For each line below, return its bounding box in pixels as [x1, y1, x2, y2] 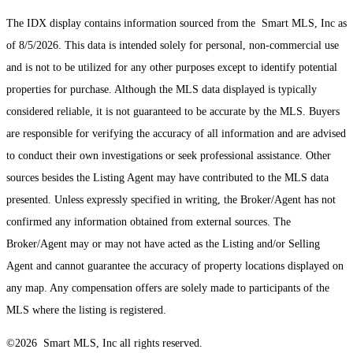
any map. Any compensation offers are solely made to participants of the [6, 282, 329, 295]
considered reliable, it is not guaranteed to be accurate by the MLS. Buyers [6, 106, 340, 118]
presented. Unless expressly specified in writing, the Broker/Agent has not [6, 194, 336, 206]
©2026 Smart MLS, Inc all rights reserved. [6, 337, 203, 350]
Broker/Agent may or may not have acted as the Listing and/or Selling [6, 238, 320, 251]
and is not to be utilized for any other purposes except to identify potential [6, 61, 337, 74]
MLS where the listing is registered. [6, 304, 166, 317]
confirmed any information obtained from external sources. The [6, 216, 291, 229]
